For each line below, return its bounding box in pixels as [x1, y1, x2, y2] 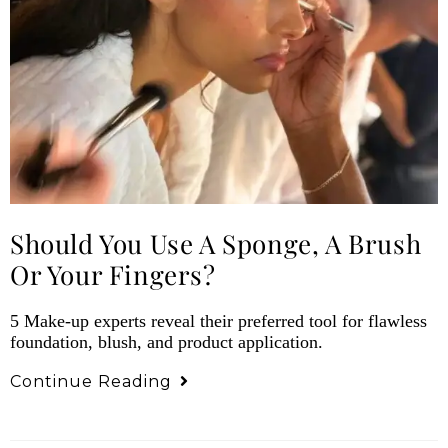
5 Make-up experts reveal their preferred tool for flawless [10, 310, 427, 331]
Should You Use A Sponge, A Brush [10, 225, 422, 261]
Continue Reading [10, 371, 172, 391]
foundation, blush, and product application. [10, 331, 323, 352]
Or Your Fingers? [10, 256, 216, 292]
